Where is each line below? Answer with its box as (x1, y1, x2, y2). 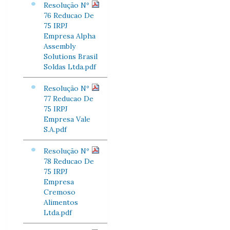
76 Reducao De (44, 11, 94, 20)
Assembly (44, 42, 75, 51)
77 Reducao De (44, 94, 93, 103)
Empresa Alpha (44, 31, 95, 41)
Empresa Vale (44, 114, 90, 124)
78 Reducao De (44, 157, 94, 166)
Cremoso (44, 187, 75, 197)
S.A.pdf (44, 125, 67, 134)
